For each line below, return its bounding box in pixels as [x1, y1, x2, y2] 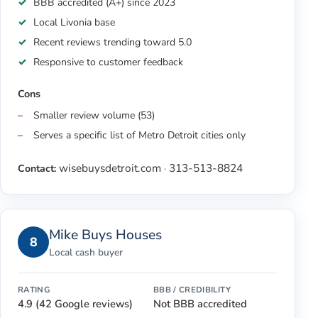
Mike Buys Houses [49, 225, 162, 244]
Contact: [18, 161, 56, 175]
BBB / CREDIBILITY [153, 284, 231, 296]
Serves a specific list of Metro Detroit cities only [33, 128, 246, 143]
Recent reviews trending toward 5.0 [33, 35, 192, 49]
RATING [18, 284, 50, 296]
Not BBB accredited [153, 297, 247, 312]
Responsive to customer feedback [33, 55, 184, 70]
